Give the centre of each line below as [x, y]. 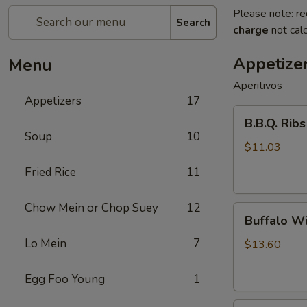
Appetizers [53, 101]
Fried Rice [50, 172]
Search [193, 22]
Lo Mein [46, 244]
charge [251, 30]
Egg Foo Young [65, 279]
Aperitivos [258, 86]
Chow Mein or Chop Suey [91, 208]
